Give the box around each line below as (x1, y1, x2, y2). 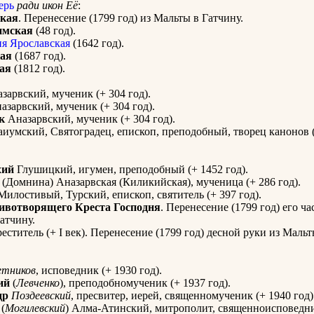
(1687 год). (12, 50, 66, 62)
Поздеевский (11, 289, 71, 302)
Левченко (16, 277, 60, 289)
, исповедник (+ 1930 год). (36, 264, 162, 277)
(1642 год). (70, 37, 124, 50)
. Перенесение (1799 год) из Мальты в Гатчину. (18, 12, 243, 25)
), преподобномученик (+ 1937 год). (60, 277, 231, 289)
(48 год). (33, 25, 76, 37)
